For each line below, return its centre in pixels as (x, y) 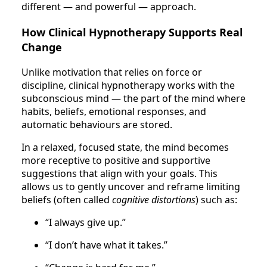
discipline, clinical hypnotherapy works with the (128, 85)
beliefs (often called (67, 199)
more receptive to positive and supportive (116, 160)
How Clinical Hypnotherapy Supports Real (132, 32)
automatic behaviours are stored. (97, 124)
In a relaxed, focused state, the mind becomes (125, 147)
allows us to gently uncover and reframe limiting (131, 186)
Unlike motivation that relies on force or (112, 72)
